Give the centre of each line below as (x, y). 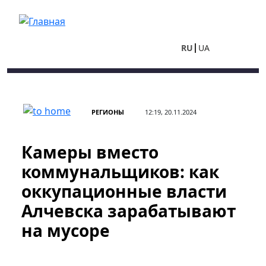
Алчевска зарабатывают (129, 211)
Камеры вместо (90, 152)
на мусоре (66, 230)
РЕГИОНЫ (108, 112)
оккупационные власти (124, 191)
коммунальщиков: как (120, 172)
